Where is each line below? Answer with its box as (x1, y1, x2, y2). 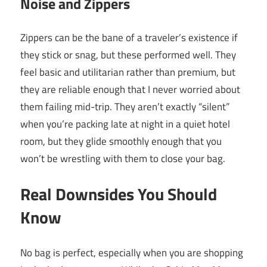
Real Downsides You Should (20, 181, 217, 207)
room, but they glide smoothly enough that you (20, 133, 222, 149)
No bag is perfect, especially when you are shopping (20, 244, 243, 260)
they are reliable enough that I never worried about (20, 81, 240, 97)
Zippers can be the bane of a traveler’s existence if (20, 29, 238, 45)
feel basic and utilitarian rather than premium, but (20, 64, 235, 80)
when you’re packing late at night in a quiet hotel (20, 116, 230, 132)
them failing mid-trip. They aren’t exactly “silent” (20, 98, 229, 114)
